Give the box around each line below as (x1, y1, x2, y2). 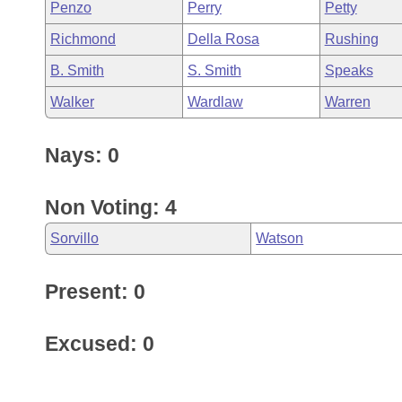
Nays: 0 (45, 144, 119, 167)
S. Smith (187, 63, 241, 78)
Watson (256, 231, 304, 246)
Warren (324, 94, 371, 109)
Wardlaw (187, 94, 243, 109)
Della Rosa (187, 31, 259, 47)
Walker (50, 94, 94, 109)
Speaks (324, 63, 373, 78)
